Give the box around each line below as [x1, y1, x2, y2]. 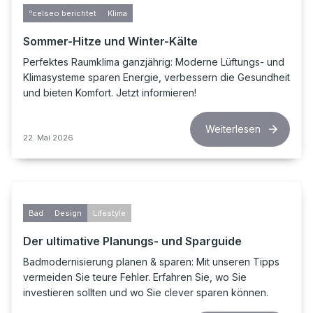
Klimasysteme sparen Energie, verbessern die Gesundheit [23, 71, 290, 83]
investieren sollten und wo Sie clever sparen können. [23, 286, 268, 298]
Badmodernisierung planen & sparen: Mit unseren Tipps [23, 255, 279, 268]
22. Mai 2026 [23, 132, 73, 143]
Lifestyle [93, 208, 126, 218]
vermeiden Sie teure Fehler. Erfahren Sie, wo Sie [23, 270, 247, 283]
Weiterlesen [205, 122, 261, 135]
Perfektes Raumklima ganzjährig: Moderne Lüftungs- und [23, 55, 284, 68]
